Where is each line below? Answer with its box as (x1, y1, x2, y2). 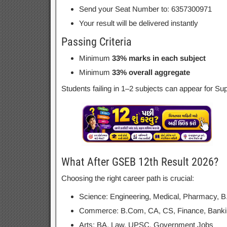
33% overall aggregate (111, 68, 190, 77)
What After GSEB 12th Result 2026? (61, 155, 218, 168)
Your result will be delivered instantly (79, 19, 198, 27)
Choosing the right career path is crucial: (61, 173, 194, 182)
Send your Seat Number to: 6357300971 (79, 5, 212, 13)
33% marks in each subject (111, 54, 206, 62)
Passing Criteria (61, 35, 132, 48)
